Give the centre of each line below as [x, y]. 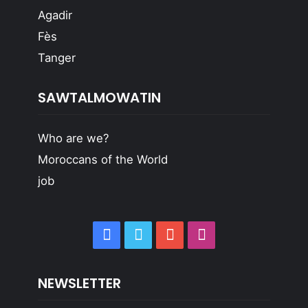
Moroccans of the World [102, 159]
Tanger [56, 57]
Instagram [241, 235]
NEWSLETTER [79, 283]
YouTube [205, 235]
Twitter [168, 235]
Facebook [146, 235]
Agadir [55, 15]
